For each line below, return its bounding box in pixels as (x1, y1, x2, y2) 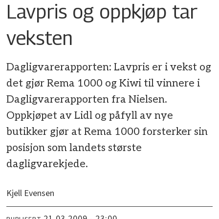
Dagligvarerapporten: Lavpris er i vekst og (6, 61, 212, 73)
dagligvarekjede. (6, 157, 88, 170)
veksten (6, 26, 73, 50)
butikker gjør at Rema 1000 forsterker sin (6, 125, 208, 138)
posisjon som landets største (6, 141, 142, 154)
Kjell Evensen (6, 187, 55, 199)
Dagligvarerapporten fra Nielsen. (6, 93, 168, 106)
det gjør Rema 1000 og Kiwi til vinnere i (6, 77, 200, 89)
